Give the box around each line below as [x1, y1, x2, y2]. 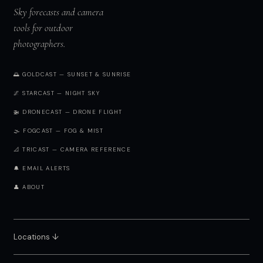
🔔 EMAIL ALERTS [13, 164, 70, 172]
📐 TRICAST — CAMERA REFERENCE [13, 146, 131, 153]
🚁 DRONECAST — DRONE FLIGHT [13, 108, 123, 116]
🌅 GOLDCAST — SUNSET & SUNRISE [13, 70, 131, 78]
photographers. [13, 38, 65, 50]
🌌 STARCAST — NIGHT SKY [13, 89, 100, 97]
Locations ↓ [13, 232, 59, 242]
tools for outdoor [13, 22, 73, 35]
